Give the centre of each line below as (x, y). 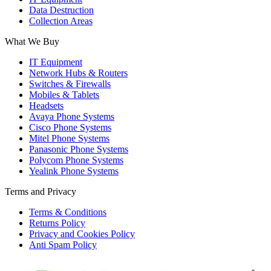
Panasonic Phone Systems (79, 149)
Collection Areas (61, 21)
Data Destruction (61, 10)
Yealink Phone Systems (74, 171)
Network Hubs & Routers (78, 73)
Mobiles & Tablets (64, 94)
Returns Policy (57, 223)
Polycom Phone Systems (76, 160)
